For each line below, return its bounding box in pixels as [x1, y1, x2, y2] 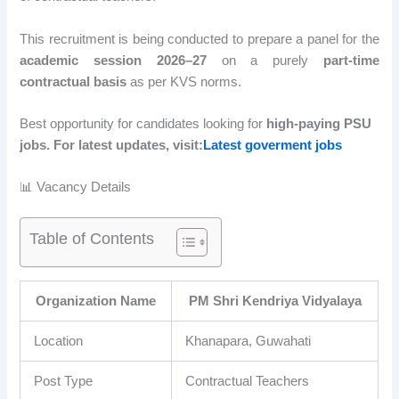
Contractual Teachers [185, 373, 310, 388]
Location [34, 333, 84, 348]
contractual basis [20, 74, 127, 89]
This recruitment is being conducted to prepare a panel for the [20, 31, 379, 46]
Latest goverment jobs [203, 137, 343, 152]
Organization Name [36, 293, 157, 308]
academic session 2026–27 [20, 53, 207, 68]
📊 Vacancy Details [20, 180, 132, 195]
